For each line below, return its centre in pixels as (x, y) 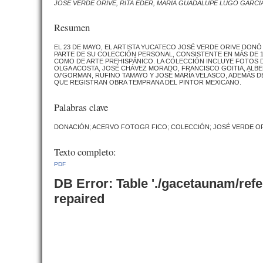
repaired (79, 198)
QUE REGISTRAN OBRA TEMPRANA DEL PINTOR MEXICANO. (148, 82)
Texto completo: (85, 151)
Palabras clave (81, 107)
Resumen (72, 28)
